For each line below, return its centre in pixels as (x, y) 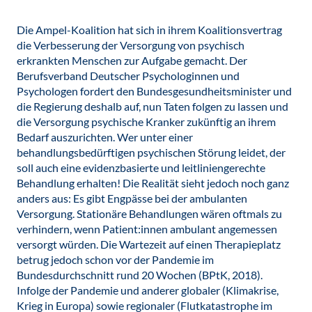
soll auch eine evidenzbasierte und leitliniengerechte (141, 167)
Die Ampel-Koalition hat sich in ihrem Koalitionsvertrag (149, 30)
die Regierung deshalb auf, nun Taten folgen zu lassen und (153, 106)
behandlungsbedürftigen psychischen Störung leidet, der (151, 152)
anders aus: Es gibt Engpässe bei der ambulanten (132, 198)
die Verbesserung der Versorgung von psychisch (131, 45)
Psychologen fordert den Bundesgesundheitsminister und (154, 91)
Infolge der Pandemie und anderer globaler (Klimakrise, (148, 290)
